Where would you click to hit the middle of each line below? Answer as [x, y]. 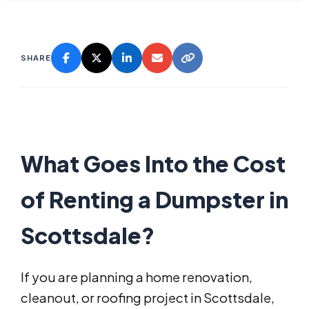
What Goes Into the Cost [153, 164]
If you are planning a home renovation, [137, 277]
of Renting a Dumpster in [154, 200]
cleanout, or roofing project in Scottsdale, [148, 298]
